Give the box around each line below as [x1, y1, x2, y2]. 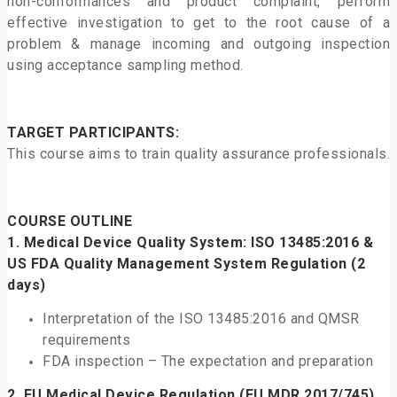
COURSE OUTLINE [7, 213, 132, 230]
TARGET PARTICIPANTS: [7, 124, 179, 142]
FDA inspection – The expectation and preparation [43, 353, 373, 370]
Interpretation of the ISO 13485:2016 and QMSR [43, 310, 360, 328]
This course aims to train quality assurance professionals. [7, 145, 390, 163]
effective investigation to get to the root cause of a [7, 14, 390, 32]
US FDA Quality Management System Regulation [7, 255, 351, 273]
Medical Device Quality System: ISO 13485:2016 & [23, 234, 373, 252]
